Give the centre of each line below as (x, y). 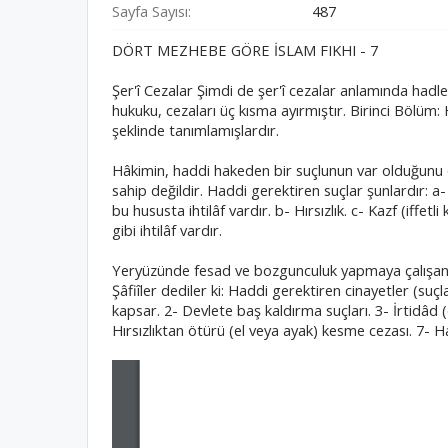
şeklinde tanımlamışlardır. (195, 130)
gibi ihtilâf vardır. (167, 230)
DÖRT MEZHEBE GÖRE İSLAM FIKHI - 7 (245, 50)
